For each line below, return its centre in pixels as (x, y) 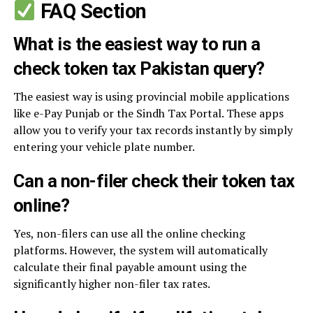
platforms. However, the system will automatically (140, 250)
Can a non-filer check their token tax (154, 181)
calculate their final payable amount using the (130, 267)
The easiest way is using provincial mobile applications (151, 96)
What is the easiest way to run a (137, 44)
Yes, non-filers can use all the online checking (129, 233)
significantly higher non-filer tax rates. (111, 283)
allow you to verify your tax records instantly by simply (153, 130)
